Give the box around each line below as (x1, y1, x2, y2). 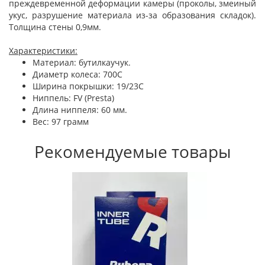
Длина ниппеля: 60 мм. (33, 104, 127, 115)
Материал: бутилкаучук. (33, 57, 131, 68)
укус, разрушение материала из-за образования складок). (9, 9, 256, 21)
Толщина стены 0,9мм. (9, 21, 101, 33)
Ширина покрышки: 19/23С (33, 80, 144, 92)
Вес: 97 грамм (33, 116, 89, 127)
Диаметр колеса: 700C (33, 69, 122, 80)
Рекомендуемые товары (34, 140, 231, 163)
